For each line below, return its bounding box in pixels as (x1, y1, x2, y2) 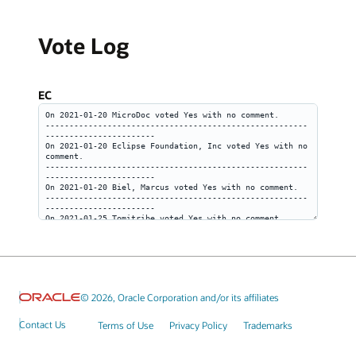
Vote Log (38, 31, 129, 60)
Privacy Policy (169, 318, 227, 331)
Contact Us (19, 318, 66, 331)
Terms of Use (98, 318, 153, 331)
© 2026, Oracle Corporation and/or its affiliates (79, 290, 279, 304)
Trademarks (243, 318, 292, 331)
